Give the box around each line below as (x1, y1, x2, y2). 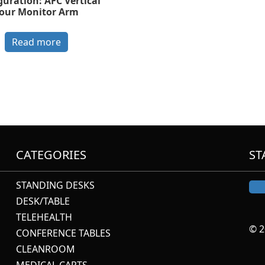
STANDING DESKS (16, 178, 95, 192)
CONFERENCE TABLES (16, 226, 111, 240)
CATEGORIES (16, 146, 87, 163)
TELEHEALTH (16, 210, 73, 224)
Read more (11, 35, 61, 49)
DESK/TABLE (16, 194, 70, 208)
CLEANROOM (16, 242, 76, 256)
